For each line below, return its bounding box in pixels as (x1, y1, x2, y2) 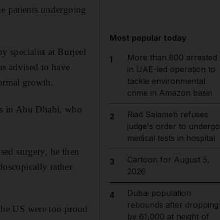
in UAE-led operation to (127, 64, 216, 74)
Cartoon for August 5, (127, 155, 210, 165)
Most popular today (110, 33, 187, 43)
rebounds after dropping (127, 200, 219, 210)
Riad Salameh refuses (127, 110, 208, 119)
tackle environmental (127, 76, 205, 86)
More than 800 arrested (127, 53, 217, 62)
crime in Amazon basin (127, 88, 213, 98)
